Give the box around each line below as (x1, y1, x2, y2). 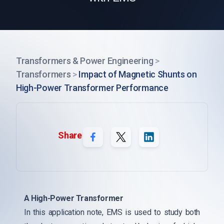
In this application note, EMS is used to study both (24, 207, 200, 217)
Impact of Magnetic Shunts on (78, 69, 197, 79)
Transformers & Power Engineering (16, 55, 153, 66)
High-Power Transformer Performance (16, 82, 168, 93)
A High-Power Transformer (24, 193, 123, 203)
